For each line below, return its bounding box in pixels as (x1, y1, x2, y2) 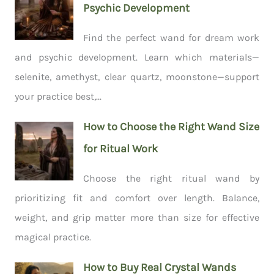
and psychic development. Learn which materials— (14, 51, 260, 63)
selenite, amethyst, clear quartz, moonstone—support (14, 70, 260, 83)
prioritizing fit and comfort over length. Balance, (14, 191, 260, 204)
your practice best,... (14, 90, 102, 102)
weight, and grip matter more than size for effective (14, 211, 260, 223)
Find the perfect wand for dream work (83, 31, 260, 43)
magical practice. (14, 231, 91, 243)
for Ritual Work (83, 141, 158, 155)
